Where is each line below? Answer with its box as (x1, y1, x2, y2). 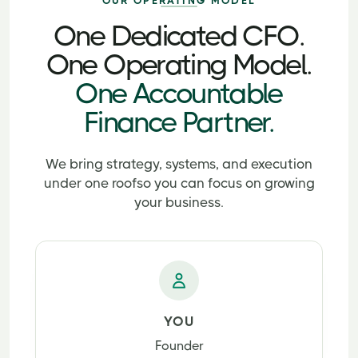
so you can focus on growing (136, 175, 315, 191)
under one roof (43, 175, 137, 191)
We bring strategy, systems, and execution (46, 156, 312, 172)
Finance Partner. (83, 105, 275, 139)
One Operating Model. (46, 48, 312, 82)
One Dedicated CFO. (54, 19, 304, 53)
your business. (134, 194, 224, 210)
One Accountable (75, 77, 283, 110)
